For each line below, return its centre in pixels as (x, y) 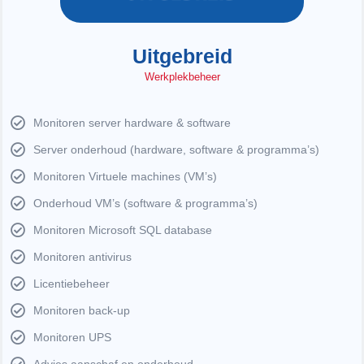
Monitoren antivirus (82, 256)
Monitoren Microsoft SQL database (122, 230)
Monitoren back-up (81, 310)
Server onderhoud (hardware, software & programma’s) (176, 149)
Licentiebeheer (71, 283)
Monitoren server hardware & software (132, 122)
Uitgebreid (182, 56)
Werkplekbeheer (182, 77)
